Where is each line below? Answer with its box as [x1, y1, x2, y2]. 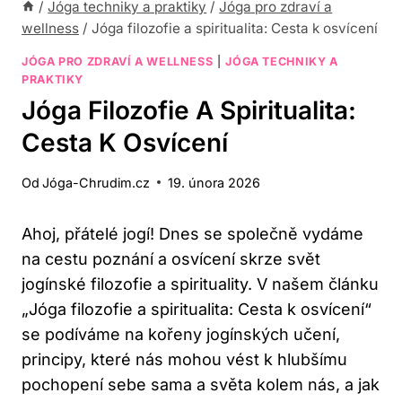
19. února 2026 [168, 174, 261, 190]
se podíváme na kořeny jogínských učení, [22, 324, 340, 344]
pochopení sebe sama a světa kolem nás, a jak [22, 374, 380, 394]
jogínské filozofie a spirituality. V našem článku [22, 274, 379, 293]
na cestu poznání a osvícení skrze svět [22, 249, 320, 268]
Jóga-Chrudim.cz [42, 174, 151, 190]
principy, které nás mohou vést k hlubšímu [22, 349, 347, 369]
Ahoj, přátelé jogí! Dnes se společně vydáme [22, 223, 363, 243]
